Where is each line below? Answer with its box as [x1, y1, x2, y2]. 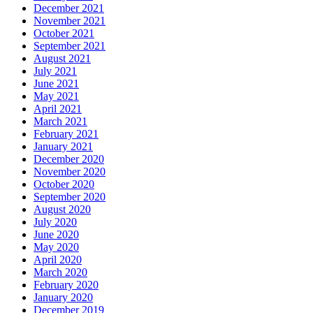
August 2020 [34, 203, 91, 215]
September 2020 [34, 190, 105, 203]
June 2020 [34, 228, 79, 240]
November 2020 [34, 165, 105, 177]
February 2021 [34, 127, 99, 140]
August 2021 [34, 52, 91, 64]
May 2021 [34, 89, 79, 102]
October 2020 [34, 177, 94, 190]
